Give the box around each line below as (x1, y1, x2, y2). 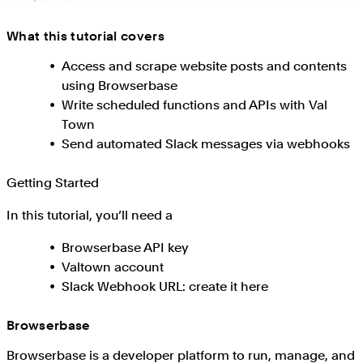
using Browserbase (62, 77, 177, 93)
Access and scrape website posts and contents (62, 58, 347, 74)
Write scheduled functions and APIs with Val (62, 96, 327, 113)
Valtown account (62, 258, 164, 275)
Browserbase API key (62, 239, 189, 255)
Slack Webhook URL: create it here (62, 278, 268, 294)
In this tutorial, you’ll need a (6, 207, 173, 223)
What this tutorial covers (6, 28, 164, 44)
